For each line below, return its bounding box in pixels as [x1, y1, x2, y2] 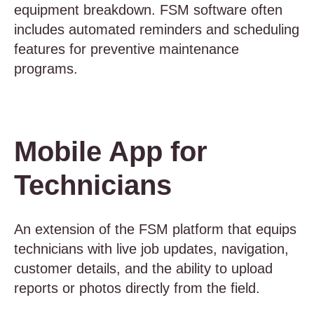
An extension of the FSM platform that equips [14, 221, 296, 237]
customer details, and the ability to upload [14, 261, 273, 276]
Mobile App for [14, 136, 207, 167]
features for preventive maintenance [14, 41, 239, 57]
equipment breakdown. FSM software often [14, 2, 282, 18]
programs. [14, 61, 78, 76]
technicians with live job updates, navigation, [14, 241, 289, 257]
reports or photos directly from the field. [14, 280, 260, 296]
